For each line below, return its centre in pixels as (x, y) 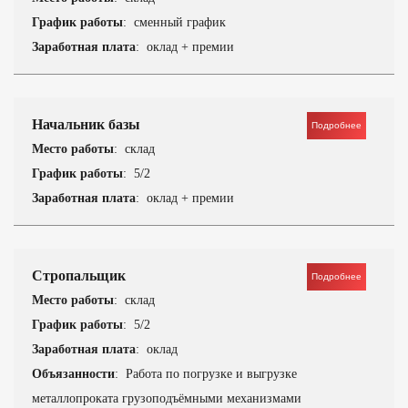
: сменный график (174, 22)
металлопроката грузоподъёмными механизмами (167, 398)
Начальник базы (86, 124)
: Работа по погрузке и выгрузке (206, 374)
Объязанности (73, 374)
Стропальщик (79, 275)
